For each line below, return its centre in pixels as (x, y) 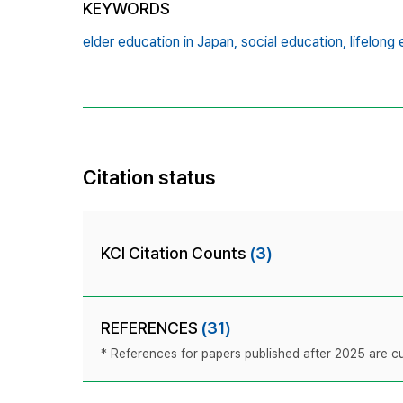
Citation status (149, 177)
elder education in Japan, (160, 41)
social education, (294, 41)
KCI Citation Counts (175, 253)
